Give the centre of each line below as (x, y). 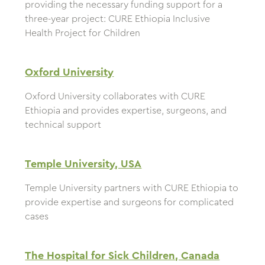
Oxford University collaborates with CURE (115, 97)
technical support (63, 125)
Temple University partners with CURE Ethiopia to (132, 188)
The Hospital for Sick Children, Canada (122, 256)
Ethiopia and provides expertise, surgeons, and (126, 111)
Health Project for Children (83, 33)
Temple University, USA (83, 164)
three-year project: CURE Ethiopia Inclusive (118, 19)
